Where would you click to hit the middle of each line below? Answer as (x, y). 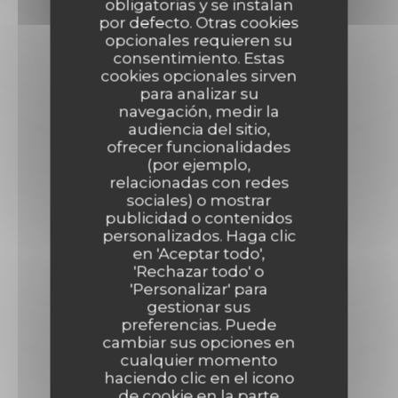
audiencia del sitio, (199, 129)
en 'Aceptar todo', (199, 253)
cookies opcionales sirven (199, 76)
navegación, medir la (199, 111)
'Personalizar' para (199, 289)
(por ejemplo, (199, 164)
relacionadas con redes (199, 182)
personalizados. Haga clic (199, 235)
